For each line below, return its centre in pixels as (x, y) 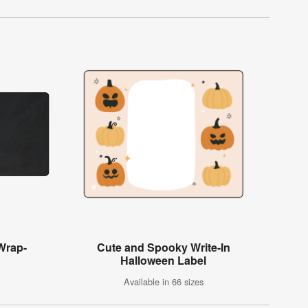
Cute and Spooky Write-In (163, 247)
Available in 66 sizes (163, 282)
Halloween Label (164, 261)
